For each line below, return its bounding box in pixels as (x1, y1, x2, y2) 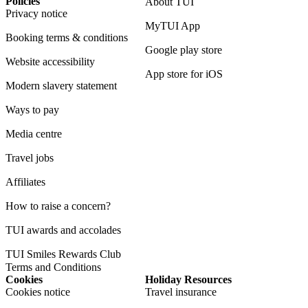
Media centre (5, 127, 62, 140)
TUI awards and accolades (5, 223, 121, 236)
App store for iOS (145, 67, 223, 80)
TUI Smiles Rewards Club (5, 247, 121, 260)
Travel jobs (5, 151, 54, 164)
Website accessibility (5, 55, 95, 67)
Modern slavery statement (5, 79, 117, 91)
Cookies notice (5, 285, 70, 298)
